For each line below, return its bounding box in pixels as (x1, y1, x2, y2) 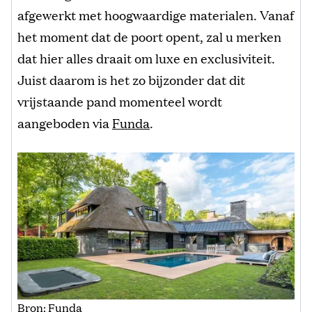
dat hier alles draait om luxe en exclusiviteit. (17, 48, 275, 67)
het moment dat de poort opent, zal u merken (17, 26, 281, 45)
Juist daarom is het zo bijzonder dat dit (17, 70, 245, 88)
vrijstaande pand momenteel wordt (17, 91, 222, 110)
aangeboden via (17, 113, 112, 132)
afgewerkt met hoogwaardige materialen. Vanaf (17, 5, 294, 24)
